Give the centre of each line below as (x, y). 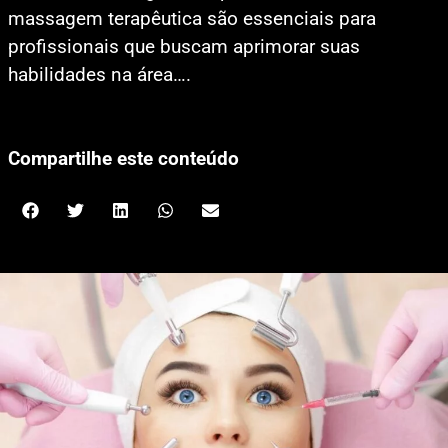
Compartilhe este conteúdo (123, 159)
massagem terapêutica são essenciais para (192, 19)
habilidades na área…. (99, 75)
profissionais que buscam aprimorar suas (184, 47)
